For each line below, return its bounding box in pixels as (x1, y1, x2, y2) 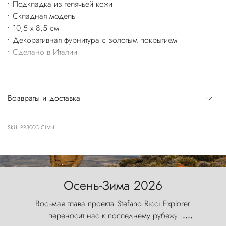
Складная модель (12, 10, 75, 22)
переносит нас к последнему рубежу (48, 210, 178, 222)
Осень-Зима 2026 (63, 176, 162, 195)
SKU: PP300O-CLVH (8, 123, 54, 132)
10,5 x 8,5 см (12, 22, 59, 34)
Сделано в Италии (12, 46, 77, 59)
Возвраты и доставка (8, 92, 80, 104)
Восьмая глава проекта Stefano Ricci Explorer (35, 198, 191, 210)
